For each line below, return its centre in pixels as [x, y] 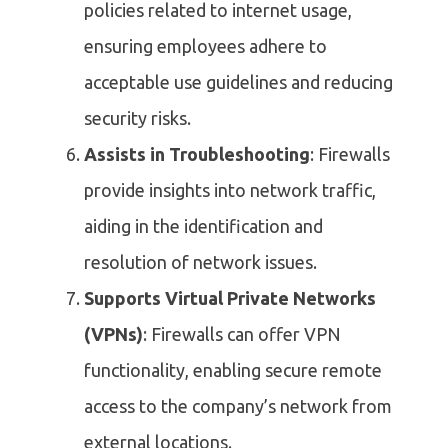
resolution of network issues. [200, 262]
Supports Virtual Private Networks [230, 298]
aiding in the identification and [203, 226]
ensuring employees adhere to [205, 46]
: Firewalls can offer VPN [242, 334]
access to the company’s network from [238, 406]
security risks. [137, 118]
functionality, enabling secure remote [233, 370]
